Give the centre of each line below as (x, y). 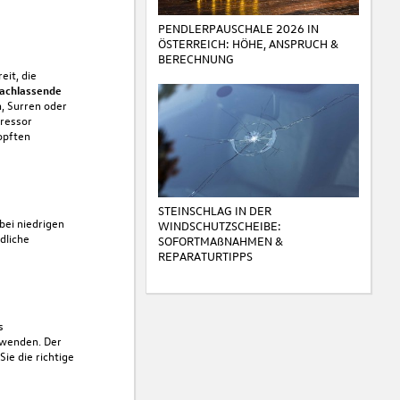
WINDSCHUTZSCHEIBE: (219, 225)
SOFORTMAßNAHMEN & (220, 240)
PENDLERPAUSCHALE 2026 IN (238, 28)
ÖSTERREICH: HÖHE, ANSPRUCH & (248, 43)
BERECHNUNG (196, 58)
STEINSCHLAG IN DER (214, 210)
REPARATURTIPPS (205, 255)
